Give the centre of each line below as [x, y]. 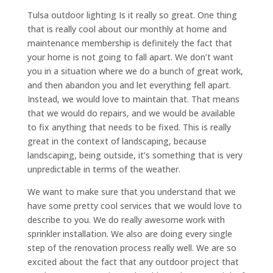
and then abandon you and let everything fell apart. [129, 85]
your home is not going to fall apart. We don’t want [130, 57]
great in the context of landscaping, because [117, 141]
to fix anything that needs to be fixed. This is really [129, 127]
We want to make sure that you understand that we [131, 192]
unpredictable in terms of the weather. [104, 169]
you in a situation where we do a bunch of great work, [135, 71]
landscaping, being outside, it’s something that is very [135, 155]
